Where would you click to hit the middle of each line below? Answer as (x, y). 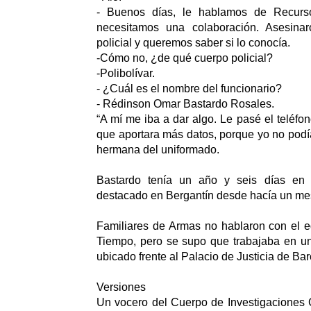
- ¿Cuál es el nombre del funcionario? (189, 89)
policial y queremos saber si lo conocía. (193, 43)
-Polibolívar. (126, 74)
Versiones (121, 287)
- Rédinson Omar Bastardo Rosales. (185, 104)
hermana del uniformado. (158, 150)
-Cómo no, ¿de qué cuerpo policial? (185, 58)
